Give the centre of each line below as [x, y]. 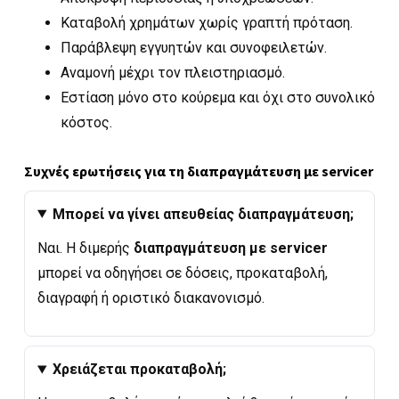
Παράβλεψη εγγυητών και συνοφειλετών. [193, 47]
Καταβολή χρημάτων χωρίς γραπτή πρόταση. [206, 22]
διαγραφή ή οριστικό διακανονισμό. [151, 297]
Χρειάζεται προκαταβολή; [139, 370]
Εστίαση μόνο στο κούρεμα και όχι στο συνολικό [217, 97]
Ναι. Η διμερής [85, 248]
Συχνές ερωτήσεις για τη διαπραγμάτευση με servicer [199, 171]
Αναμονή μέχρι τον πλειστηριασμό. [172, 72]
